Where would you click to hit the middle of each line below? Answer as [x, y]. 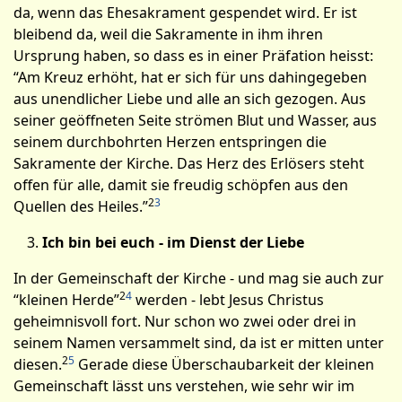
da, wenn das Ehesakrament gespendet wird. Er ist [185, 13]
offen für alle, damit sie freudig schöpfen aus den [181, 185]
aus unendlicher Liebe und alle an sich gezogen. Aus [190, 99]
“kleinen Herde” [66, 300]
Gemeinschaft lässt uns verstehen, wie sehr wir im [184, 386]
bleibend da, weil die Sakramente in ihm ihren [168, 34]
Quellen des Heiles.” [81, 206]
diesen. [38, 364]
